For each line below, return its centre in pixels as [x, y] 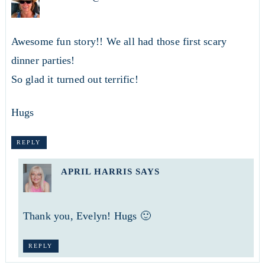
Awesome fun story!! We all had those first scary [119, 42]
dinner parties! [43, 61]
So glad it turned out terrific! [75, 80]
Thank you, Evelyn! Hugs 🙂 [87, 216]
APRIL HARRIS [96, 171]
